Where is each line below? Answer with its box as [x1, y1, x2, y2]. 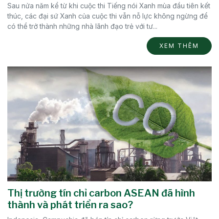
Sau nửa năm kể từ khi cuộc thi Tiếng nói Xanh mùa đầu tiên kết [7, 1, 210, 10]
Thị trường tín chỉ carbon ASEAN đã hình [7, 187, 195, 199]
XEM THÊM [159, 42, 199, 50]
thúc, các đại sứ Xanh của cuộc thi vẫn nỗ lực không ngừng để [7, 12, 208, 21]
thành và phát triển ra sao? [7, 199, 133, 211]
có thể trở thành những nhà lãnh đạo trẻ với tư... [7, 22, 157, 31]
